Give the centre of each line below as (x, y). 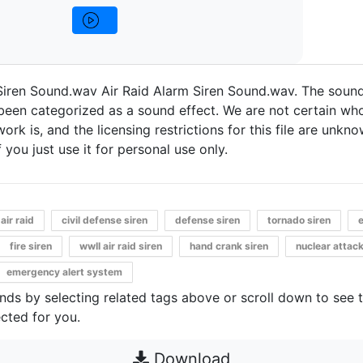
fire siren (30, 246)
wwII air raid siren (120, 246)
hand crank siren (228, 246)
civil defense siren (104, 220)
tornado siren (299, 220)
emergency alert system (64, 272)
